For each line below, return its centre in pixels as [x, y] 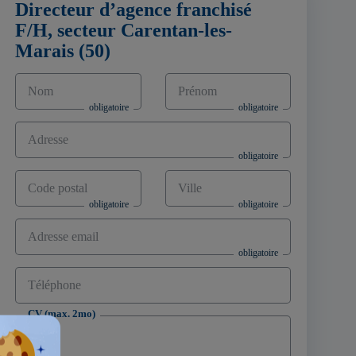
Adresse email [60, 236]
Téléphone [52, 285]
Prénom [195, 91]
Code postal [54, 188]
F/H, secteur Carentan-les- [124, 30]
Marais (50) [63, 51]
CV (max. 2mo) [62, 313]
